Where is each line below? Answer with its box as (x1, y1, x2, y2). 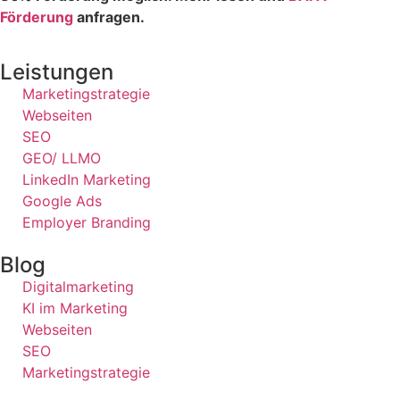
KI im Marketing (22, 299, 128, 318)
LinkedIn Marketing (22, 171, 151, 189)
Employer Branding (22, 213, 151, 232)
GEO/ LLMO (22, 149, 101, 168)
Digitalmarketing (22, 278, 134, 296)
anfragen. (73, 7, 145, 26)
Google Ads (22, 192, 102, 211)
